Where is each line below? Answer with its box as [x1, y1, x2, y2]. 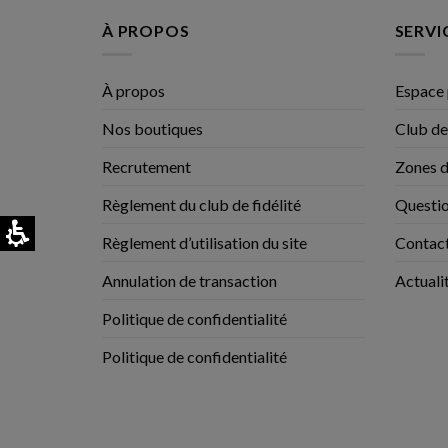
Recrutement [102, 157, 191, 177]
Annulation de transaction [102, 271, 277, 291]
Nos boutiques [102, 119, 203, 139]
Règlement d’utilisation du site [102, 233, 307, 253]
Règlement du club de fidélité [102, 195, 301, 215]
